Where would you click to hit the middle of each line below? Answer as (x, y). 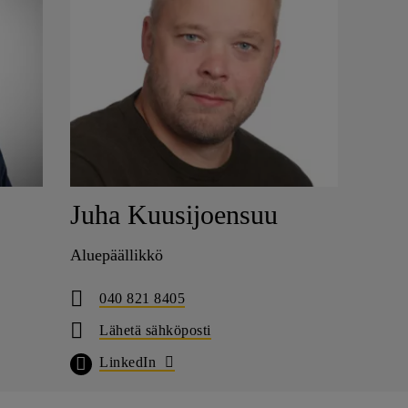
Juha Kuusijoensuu (174, 214)
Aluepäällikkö (117, 255)
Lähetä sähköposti (155, 330)
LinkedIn (128, 362)
